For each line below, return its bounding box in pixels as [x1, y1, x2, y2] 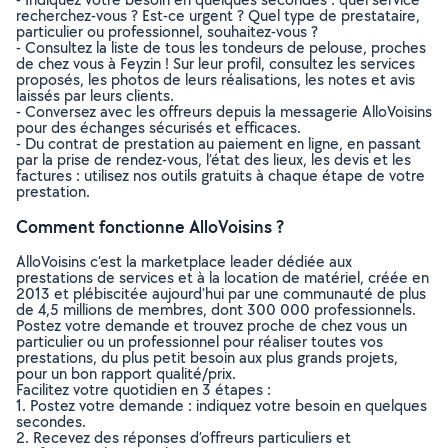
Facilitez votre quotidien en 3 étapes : [16, 379, 271, 400]
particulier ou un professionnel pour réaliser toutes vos [16, 331, 383, 352]
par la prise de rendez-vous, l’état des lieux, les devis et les [16, 149, 411, 170]
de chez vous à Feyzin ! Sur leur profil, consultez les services [16, 53, 415, 74]
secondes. [16, 411, 86, 432]
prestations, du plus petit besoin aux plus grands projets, [16, 347, 398, 368]
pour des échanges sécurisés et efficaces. [16, 117, 301, 138]
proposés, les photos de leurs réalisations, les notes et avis [16, 69, 415, 90]
